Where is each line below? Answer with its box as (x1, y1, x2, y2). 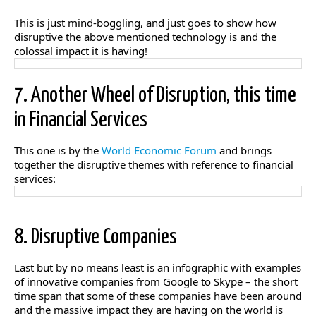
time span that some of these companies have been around (14, 288, 302, 303)
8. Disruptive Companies (14, 226, 177, 248)
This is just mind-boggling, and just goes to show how (14, 15, 276, 30)
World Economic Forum (102, 142, 217, 157)
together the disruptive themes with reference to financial (14, 157, 293, 171)
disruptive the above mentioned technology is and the (14, 29, 276, 44)
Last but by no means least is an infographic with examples (14, 260, 301, 274)
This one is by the (14, 142, 102, 157)
